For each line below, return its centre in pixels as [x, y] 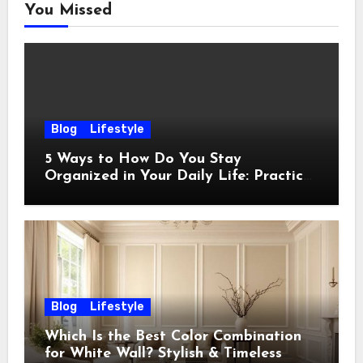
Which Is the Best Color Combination [173, 337]
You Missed [68, 11]
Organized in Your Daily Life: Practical [180, 177]
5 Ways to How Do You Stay [143, 160]
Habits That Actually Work [138, 194]
